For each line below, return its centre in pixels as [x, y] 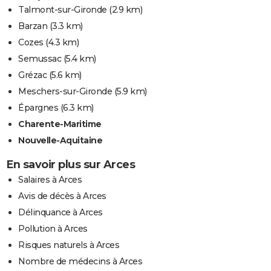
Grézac [32, 75]
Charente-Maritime [60, 124]
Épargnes [38, 108]
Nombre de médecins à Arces [80, 262]
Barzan [33, 26]
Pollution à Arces [53, 229]
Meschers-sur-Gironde [65, 92]
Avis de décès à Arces [62, 196]
